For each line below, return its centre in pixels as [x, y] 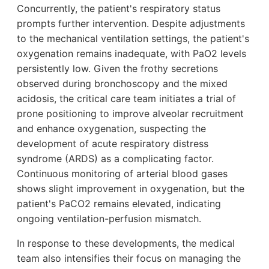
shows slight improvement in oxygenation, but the [131, 189]
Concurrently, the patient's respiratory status [119, 9]
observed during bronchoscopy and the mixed [122, 84]
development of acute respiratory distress [113, 144]
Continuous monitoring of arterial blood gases [122, 174]
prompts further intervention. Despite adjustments [131, 24]
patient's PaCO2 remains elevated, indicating [119, 204]
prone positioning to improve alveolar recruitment [130, 114]
